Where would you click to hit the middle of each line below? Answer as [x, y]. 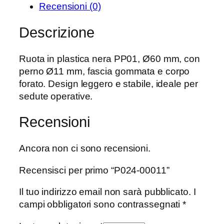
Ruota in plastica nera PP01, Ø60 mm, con [109, 58]
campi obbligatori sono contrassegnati [101, 204]
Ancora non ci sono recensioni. [85, 148]
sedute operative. [56, 96]
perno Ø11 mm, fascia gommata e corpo [104, 71]
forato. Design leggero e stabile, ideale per [108, 83]
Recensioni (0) [70, 6]
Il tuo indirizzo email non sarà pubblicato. [105, 192]
